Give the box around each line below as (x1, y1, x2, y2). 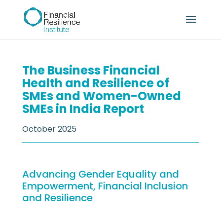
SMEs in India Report (22, 101, 144, 117)
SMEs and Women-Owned (22, 88, 181, 104)
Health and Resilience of (22, 75, 169, 91)
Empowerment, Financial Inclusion (22, 179, 188, 193)
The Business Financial (22, 62, 160, 78)
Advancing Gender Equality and (22, 167, 179, 181)
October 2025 (22, 123, 76, 135)
